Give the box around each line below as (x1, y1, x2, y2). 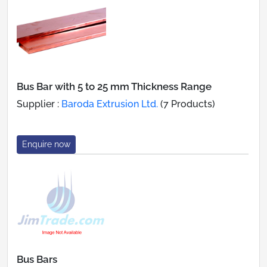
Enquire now (22, 139, 70, 149)
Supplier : (17, 98, 61, 110)
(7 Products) (158, 98, 215, 110)
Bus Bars (17, 253, 57, 265)
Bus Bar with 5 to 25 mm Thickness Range (17, 80, 212, 92)
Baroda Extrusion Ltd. (61, 98, 158, 110)
